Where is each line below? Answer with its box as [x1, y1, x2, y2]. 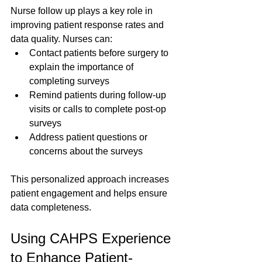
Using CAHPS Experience [11, 230, 175, 247]
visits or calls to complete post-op [29, 104, 168, 115]
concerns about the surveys [29, 146, 143, 157]
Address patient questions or [29, 132, 150, 143]
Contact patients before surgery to [29, 48, 171, 58]
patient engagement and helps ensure [11, 188, 170, 199]
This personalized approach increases [11, 174, 171, 185]
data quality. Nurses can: [11, 34, 112, 44]
